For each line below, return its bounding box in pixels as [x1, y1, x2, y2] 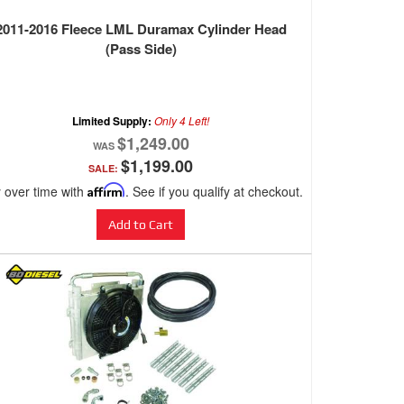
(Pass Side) [105, 39, 177, 60]
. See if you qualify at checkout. [124, 182, 303, 201]
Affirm [87, 182, 125, 198]
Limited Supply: [72, 113, 154, 130]
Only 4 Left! [154, 113, 209, 129]
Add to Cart [108, 217, 173, 233]
